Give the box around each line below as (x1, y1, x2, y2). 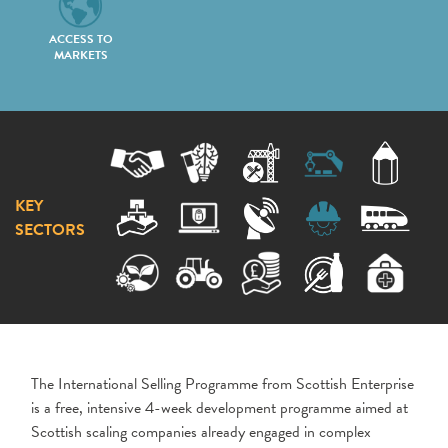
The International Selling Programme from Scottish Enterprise (31, 372, 414, 396)
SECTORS (15, 217, 85, 242)
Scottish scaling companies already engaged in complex (31, 420, 371, 444)
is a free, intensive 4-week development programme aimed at (31, 396, 408, 420)
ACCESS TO (49, 30, 113, 48)
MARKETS (54, 46, 108, 64)
